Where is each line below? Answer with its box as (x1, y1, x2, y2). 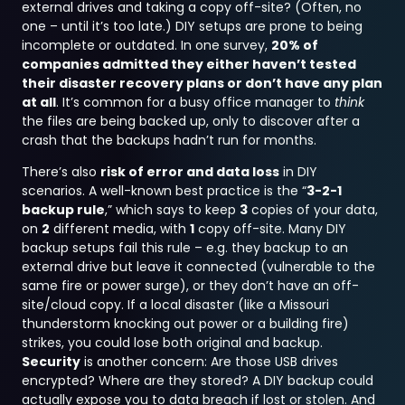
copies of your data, (248, 201, 379, 220)
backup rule (22, 201, 106, 220)
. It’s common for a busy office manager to (56, 92, 335, 111)
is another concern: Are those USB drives (80, 353, 339, 372)
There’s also (22, 163, 101, 182)
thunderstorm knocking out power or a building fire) (22, 315, 350, 334)
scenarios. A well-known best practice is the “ (22, 182, 307, 201)
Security (22, 353, 81, 372)
